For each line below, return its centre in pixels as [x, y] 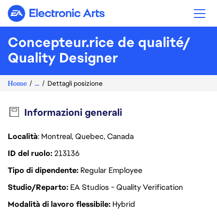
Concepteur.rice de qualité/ [99, 42]
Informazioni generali [73, 112]
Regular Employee [111, 170]
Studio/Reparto [38, 187]
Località [23, 136]
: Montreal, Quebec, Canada [87, 136]
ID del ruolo [30, 153]
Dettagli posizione [75, 83]
